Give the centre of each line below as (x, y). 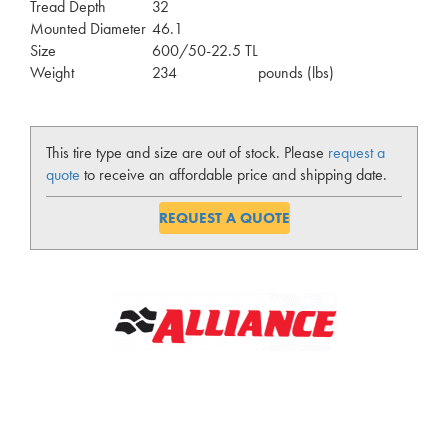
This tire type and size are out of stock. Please (187, 152)
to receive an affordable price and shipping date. (233, 174)
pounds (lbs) (296, 72)
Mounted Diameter (88, 28)
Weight (52, 72)
